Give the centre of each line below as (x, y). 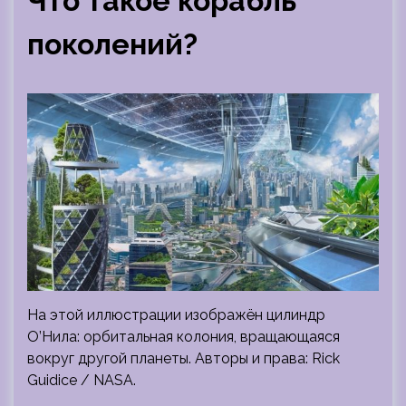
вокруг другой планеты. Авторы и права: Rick (184, 358)
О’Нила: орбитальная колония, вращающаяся (184, 336)
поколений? (112, 44)
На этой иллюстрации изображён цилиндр (176, 314)
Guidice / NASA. (82, 380)
